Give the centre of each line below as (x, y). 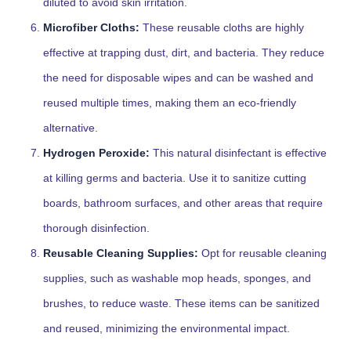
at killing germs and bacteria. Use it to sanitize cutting (175, 178)
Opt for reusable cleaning (262, 253)
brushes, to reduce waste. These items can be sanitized (181, 303)
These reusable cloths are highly (222, 27)
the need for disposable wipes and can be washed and (178, 78)
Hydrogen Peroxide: (96, 153)
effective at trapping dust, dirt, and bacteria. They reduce (184, 52)
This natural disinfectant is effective (238, 153)
